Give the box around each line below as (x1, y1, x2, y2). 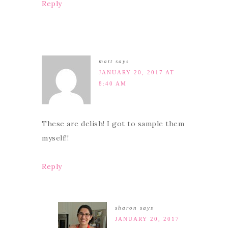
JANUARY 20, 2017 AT (99, 69, 175, 75)
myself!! (42, 133, 69, 142)
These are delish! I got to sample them (42, 119, 184, 128)
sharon (115, 204, 137, 211)
